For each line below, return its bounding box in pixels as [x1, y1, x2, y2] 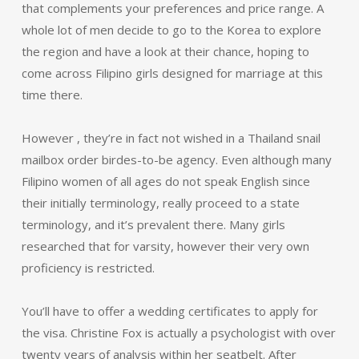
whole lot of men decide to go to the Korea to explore [21, 22, 321, 38]
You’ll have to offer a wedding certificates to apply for [21, 303, 318, 319]
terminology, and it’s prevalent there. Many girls [21, 216, 285, 232]
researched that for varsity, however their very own [21, 238, 309, 254]
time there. [21, 87, 83, 103]
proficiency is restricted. [21, 260, 155, 276]
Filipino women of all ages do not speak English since [21, 173, 310, 189]
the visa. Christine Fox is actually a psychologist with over [21, 325, 336, 341]
